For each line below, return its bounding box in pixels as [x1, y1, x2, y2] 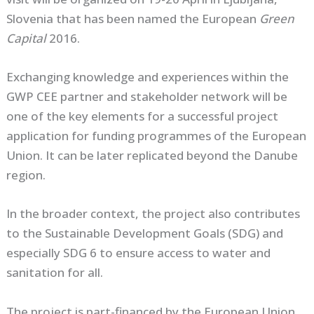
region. [6, 167, 49, 184]
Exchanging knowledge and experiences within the [6, 69, 289, 86]
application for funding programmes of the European [6, 128, 307, 144]
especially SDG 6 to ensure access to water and [6, 245, 271, 261]
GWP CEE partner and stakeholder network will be [6, 88, 288, 105]
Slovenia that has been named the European [6, 11, 260, 27]
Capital [6, 30, 47, 47]
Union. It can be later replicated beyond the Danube [6, 147, 299, 164]
